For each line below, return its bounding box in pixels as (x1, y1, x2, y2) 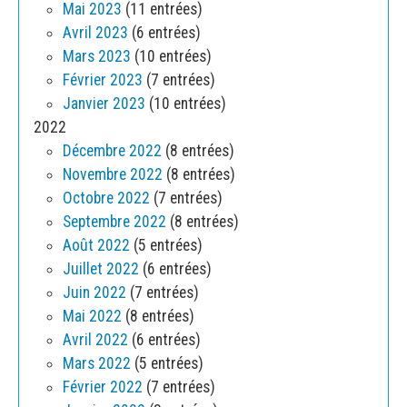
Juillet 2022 (63, 259, 139, 278)
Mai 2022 (63, 306, 122, 325)
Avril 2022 (63, 330, 128, 349)
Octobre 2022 (63, 188, 150, 207)
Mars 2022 (63, 353, 131, 372)
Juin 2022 (63, 283, 126, 302)
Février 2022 (63, 377, 143, 396)
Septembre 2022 (63, 212, 166, 231)
